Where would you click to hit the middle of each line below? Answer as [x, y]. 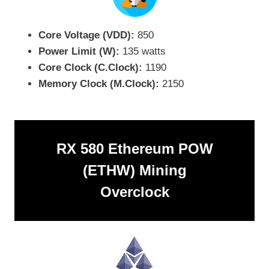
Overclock [134, 192]
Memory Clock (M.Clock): [99, 83]
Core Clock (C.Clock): [90, 67]
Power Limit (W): [79, 51]
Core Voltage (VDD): [86, 35]
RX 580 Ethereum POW [134, 148]
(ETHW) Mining [134, 170]
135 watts [143, 51]
